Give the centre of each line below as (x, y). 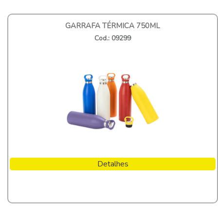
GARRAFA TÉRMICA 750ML (113, 26)
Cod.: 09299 (113, 38)
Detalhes (113, 164)
